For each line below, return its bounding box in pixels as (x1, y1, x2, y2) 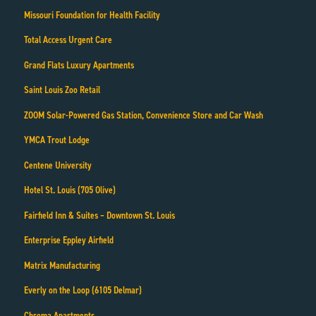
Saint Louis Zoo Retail (23, 83, 100, 97)
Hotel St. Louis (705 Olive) (23, 183, 116, 197)
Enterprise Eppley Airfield (23, 233, 114, 248)
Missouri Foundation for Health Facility (23, 8, 160, 22)
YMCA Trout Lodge (23, 133, 90, 147)
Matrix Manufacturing (23, 258, 100, 272)
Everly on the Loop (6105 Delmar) (23, 284, 142, 298)
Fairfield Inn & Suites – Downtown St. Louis (23, 208, 175, 222)
